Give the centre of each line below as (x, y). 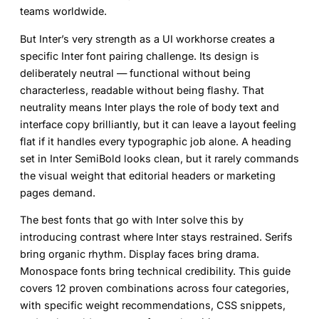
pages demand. (58, 192)
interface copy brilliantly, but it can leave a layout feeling (158, 124)
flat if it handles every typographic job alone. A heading (156, 141)
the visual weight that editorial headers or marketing (148, 175)
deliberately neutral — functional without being (135, 73)
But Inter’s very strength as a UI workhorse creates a (147, 38)
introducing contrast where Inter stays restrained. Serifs (156, 236)
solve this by (211, 219)
